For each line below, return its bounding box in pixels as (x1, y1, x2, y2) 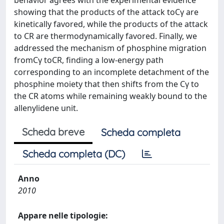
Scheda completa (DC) (22, 147, 125, 160)
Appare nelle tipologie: (18, 210, 108, 221)
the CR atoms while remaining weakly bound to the (14, 90, 207, 101)
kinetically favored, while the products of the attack (14, 18, 208, 29)
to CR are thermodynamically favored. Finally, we (14, 30, 197, 41)
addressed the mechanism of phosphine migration (14, 42, 206, 53)
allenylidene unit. (14, 102, 78, 113)
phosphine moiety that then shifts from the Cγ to (14, 78, 199, 89)
